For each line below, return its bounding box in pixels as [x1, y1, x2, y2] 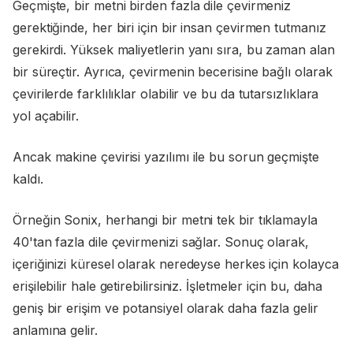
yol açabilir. [13, 108, 79, 124]
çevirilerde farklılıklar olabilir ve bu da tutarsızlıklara [13, 86, 319, 102]
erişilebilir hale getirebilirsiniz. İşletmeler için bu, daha [13, 278, 323, 295]
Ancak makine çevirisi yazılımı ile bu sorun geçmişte [13, 149, 319, 165]
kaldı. [13, 171, 43, 188]
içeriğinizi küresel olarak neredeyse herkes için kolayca [13, 256, 339, 273]
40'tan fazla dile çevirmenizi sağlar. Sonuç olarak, [13, 234, 309, 251]
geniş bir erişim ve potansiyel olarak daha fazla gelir [13, 300, 318, 317]
